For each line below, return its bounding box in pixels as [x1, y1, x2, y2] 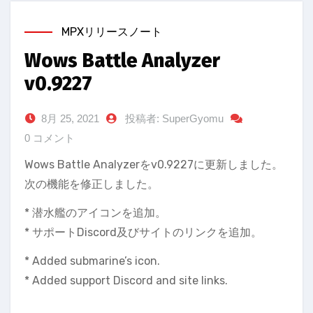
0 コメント [24, 132, 75, 144]
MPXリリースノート [61, 25, 162, 38]
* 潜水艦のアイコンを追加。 [24, 206, 166, 219]
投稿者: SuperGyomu [125, 112, 224, 124]
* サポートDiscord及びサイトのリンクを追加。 [24, 226, 262, 239]
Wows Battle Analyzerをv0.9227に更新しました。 [24, 158, 283, 171]
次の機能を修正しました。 [24, 177, 159, 191]
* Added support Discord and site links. [24, 274, 228, 287]
